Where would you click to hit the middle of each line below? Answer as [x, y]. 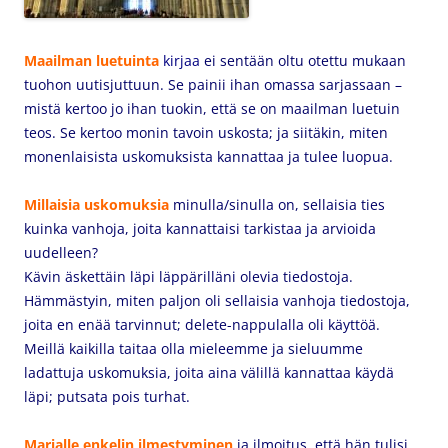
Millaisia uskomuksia [98, 204]
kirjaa [181, 60]
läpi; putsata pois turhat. [107, 396]
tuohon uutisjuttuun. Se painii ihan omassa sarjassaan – [213, 84]
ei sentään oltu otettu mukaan [303, 60]
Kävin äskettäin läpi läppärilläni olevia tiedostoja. [188, 276]
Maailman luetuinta [91, 60]
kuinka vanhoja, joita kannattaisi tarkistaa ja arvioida [200, 228]
